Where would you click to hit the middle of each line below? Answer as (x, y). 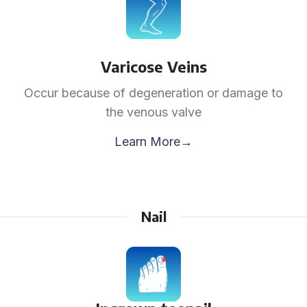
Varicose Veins (153, 66)
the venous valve (153, 112)
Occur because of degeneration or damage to (153, 93)
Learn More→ (153, 142)
